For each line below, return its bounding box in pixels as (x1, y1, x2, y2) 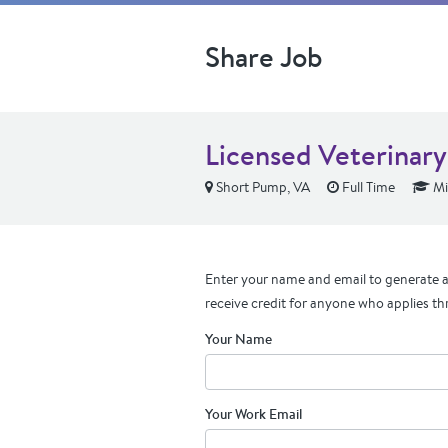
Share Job (205, 38, 323, 76)
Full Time (339, 178, 395, 196)
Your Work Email (205, 405, 302, 423)
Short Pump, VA (213, 178, 310, 196)
